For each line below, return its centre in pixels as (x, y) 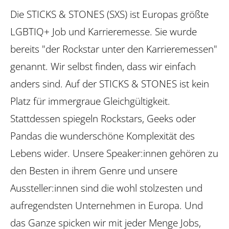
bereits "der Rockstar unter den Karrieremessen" (114, 49)
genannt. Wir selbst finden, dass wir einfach (103, 66)
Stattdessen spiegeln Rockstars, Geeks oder (103, 119)
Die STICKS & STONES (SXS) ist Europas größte (109, 14)
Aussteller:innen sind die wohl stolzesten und (106, 188)
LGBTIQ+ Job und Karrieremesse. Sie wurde (104, 32)
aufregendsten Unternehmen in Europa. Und (107, 205)
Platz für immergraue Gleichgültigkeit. (90, 101)
